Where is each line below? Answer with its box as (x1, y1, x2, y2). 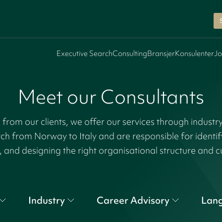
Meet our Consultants (18, 83, 204, 110)
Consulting (112, 48, 147, 58)
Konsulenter (175, 48, 214, 58)
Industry (28, 194, 65, 207)
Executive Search (56, 48, 112, 58)
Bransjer (147, 48, 175, 58)
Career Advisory (96, 194, 169, 207)
